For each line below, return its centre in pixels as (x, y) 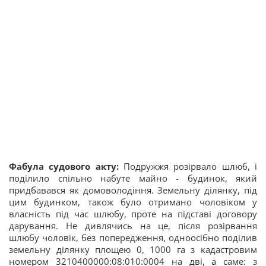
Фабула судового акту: (66, 166)
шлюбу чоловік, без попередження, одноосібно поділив (133, 237)
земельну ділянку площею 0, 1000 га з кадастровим (133, 249)
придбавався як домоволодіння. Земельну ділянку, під (133, 190)
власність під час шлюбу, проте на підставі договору (133, 213)
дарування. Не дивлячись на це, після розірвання (133, 225)
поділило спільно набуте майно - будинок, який (133, 178)
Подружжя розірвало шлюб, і (190, 166)
